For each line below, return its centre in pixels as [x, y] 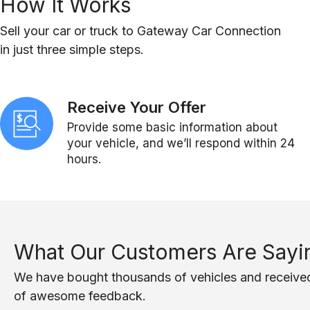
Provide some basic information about [172, 127]
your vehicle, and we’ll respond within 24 [181, 143]
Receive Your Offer [136, 107]
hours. [84, 159]
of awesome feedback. [80, 295]
